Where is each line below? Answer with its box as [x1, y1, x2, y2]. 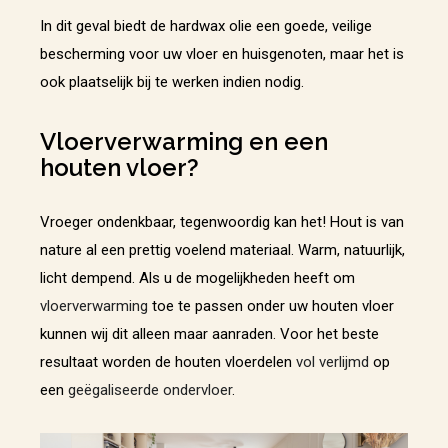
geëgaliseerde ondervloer [68, 381, 232, 400]
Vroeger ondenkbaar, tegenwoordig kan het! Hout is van [40, 213, 404, 232]
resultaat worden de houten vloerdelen [40, 353, 296, 372]
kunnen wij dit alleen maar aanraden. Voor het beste [40, 325, 379, 344]
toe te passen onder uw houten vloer [148, 297, 394, 316]
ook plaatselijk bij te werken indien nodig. [40, 72, 304, 91]
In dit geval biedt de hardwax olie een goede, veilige [40, 16, 372, 35]
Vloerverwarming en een [40, 127, 328, 157]
